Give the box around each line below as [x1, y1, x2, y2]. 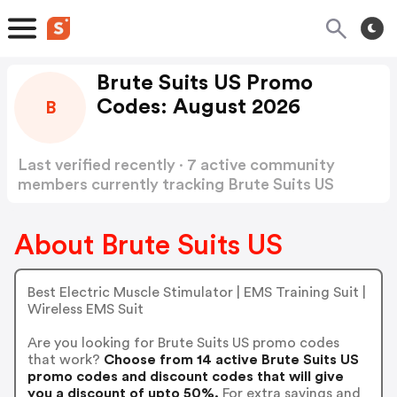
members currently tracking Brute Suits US [18, 176, 334, 192]
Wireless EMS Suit [27, 301, 144, 316]
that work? [27, 352, 100, 367]
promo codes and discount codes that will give [27, 369, 344, 384]
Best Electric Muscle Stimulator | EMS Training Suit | [27, 284, 366, 300]
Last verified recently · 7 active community [18, 157, 335, 173]
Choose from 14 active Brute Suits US [99, 352, 359, 367]
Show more [124, 196, 212, 212]
